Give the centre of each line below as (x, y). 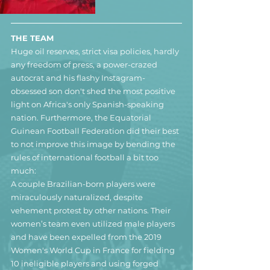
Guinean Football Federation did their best (96, 130)
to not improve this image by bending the (94, 144)
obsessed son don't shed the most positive (94, 91)
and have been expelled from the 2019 (87, 237)
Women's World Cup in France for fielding (94, 250)
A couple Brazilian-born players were (84, 184)
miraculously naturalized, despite (78, 197)
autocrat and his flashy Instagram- (78, 77)
